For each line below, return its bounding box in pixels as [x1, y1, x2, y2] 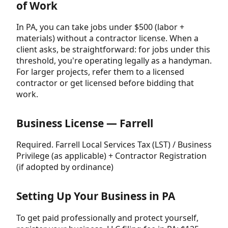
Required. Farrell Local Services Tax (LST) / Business [16, 139, 212, 151]
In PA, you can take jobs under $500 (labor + [16, 21, 184, 33]
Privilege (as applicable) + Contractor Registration [16, 150, 207, 162]
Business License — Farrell [16, 116, 153, 131]
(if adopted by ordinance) [16, 161, 113, 173]
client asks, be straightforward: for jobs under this [16, 44, 210, 55]
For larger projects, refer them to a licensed [16, 66, 184, 78]
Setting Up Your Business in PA [16, 189, 175, 204]
